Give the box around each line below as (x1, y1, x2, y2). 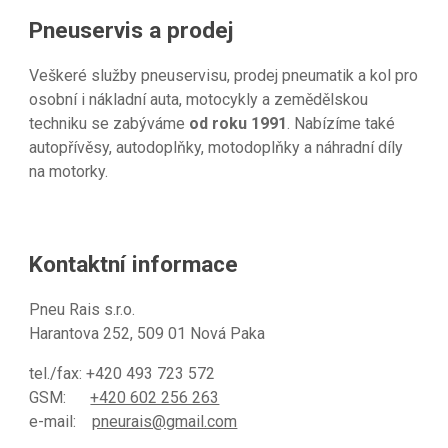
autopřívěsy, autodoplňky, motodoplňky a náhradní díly (29, 138, 404, 157)
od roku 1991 (189, 114, 288, 133)
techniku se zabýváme (29, 114, 190, 133)
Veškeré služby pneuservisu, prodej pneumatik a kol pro (29, 66, 419, 85)
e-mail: (29, 412, 93, 431)
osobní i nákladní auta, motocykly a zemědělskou (29, 90, 369, 109)
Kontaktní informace (29, 251, 239, 278)
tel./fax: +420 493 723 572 (29, 364, 216, 383)
